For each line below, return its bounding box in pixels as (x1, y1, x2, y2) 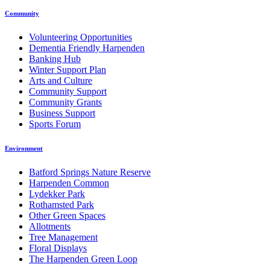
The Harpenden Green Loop (29, 253, 137, 264)
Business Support (29, 107, 95, 118)
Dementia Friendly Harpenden (29, 42, 145, 53)
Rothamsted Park (29, 199, 94, 210)
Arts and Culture (29, 75, 92, 86)
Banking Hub (29, 53, 81, 64)
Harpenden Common (29, 177, 109, 188)
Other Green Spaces (29, 210, 105, 221)
